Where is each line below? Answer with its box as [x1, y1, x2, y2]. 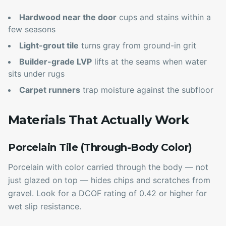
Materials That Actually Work [8, 112, 189, 128]
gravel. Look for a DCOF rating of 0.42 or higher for [8, 188, 207, 199]
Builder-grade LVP [19, 56, 92, 67]
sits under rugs [8, 69, 65, 79]
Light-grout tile [19, 40, 79, 51]
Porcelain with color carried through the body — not [8, 162, 208, 173]
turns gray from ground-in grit [79, 40, 196, 51]
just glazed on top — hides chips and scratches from [8, 175, 210, 186]
